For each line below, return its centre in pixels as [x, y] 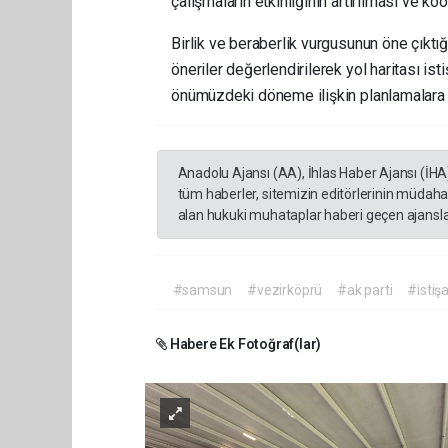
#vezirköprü [285, 289]
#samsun [202, 289]
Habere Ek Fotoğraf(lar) [244, 343]
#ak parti [365, 289]
